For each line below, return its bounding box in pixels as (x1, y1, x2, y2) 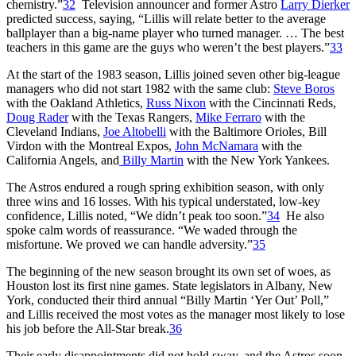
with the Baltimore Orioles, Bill (166, 124, 327, 138)
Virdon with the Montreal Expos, (6, 138, 175, 153)
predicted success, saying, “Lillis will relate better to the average (6, 11, 326, 25)
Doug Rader (6, 110, 68, 124)
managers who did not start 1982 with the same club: (6, 81, 273, 95)
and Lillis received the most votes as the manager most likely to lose (6, 307, 345, 321)
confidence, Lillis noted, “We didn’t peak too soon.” (6, 208, 267, 222)
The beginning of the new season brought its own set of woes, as (6, 264, 331, 278)
